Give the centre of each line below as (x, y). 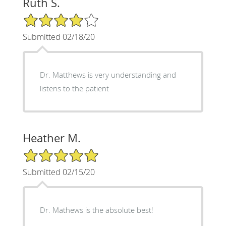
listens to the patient (74, 88)
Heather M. (51, 138)
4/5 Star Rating (47, 17)
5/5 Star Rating (47, 152)
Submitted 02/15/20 (59, 172)
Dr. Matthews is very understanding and (108, 74)
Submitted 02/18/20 (59, 37)
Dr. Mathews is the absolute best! (96, 210)
